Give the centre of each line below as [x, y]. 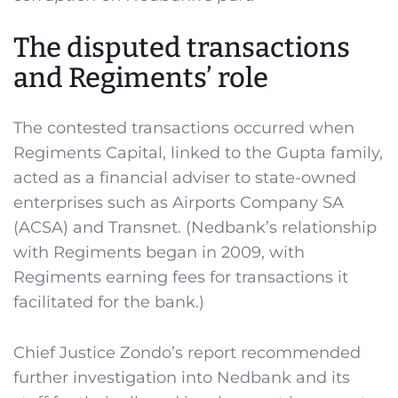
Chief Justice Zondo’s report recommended [187, 353]
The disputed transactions [182, 48]
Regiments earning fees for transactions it [181, 278]
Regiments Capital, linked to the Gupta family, [198, 153]
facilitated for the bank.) [109, 302]
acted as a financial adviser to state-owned [185, 178]
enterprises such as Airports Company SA [179, 203]
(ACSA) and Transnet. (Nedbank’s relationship [195, 228]
